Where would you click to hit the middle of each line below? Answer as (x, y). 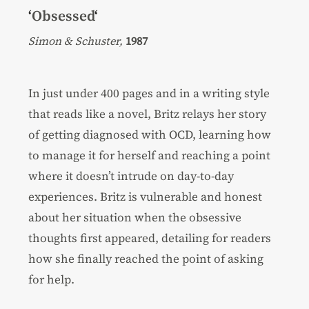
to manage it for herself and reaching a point (150, 155)
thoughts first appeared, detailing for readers (150, 238)
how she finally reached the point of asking (146, 258)
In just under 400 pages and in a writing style (149, 93)
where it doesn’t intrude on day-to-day (131, 176)
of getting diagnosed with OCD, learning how (150, 134)
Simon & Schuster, (76, 40)
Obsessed (63, 15)
